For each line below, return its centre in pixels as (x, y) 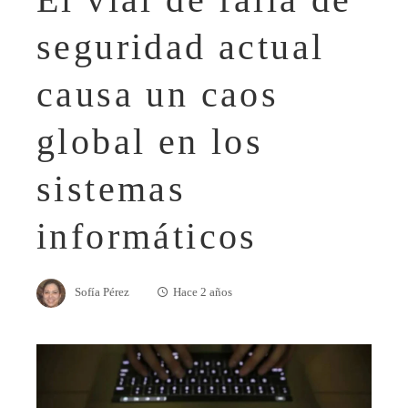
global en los (150, 141)
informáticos (147, 236)
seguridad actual (181, 46)
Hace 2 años (203, 292)
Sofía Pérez (102, 292)
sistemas (112, 189)
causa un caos (158, 94)
